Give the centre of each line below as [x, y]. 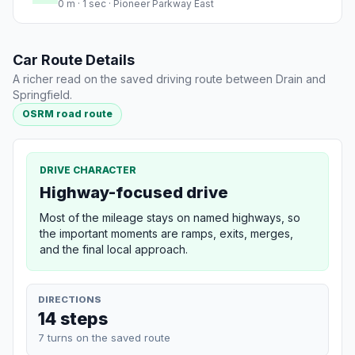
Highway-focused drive [134, 192]
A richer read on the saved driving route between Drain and [169, 79]
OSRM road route [68, 114]
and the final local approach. [114, 249]
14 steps [73, 318]
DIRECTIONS [70, 299]
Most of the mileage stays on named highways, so [170, 217]
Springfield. [42, 95]
